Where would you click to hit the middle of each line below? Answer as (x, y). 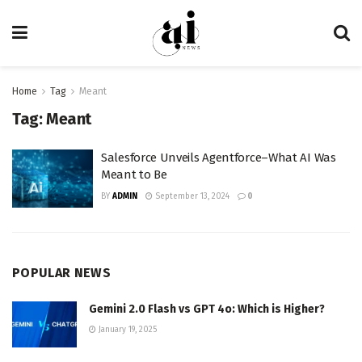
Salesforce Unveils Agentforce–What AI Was (219, 158)
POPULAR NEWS (61, 272)
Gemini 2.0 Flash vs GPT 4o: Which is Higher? (207, 309)
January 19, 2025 (126, 329)
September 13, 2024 (191, 196)
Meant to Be (134, 175)
